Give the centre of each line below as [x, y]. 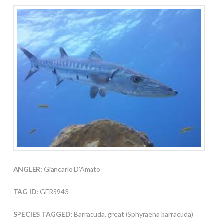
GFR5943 [53, 191]
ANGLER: [27, 169]
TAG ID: [26, 191]
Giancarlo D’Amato [71, 169]
